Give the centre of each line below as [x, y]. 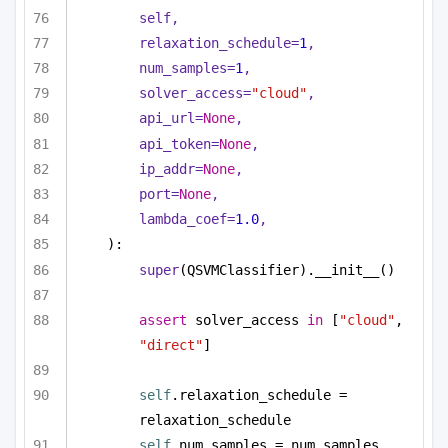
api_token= [179, 143]
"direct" [171, 344]
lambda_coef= [187, 219]
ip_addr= [171, 168]
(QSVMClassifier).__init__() [287, 269]
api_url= [171, 118]
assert [163, 319]
